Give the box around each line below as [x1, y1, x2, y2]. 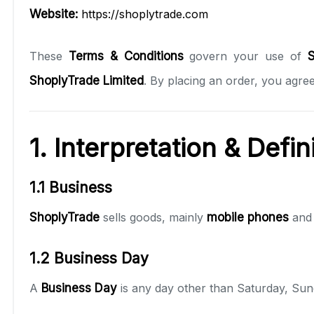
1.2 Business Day [29, 249, 149, 267]
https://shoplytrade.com [81, 6, 208, 21]
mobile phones [207, 210, 289, 224]
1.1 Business [29, 178, 112, 196]
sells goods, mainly [100, 210, 207, 224]
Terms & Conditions [68, 48, 184, 63]
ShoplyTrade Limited [29, 73, 144, 88]
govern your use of [183, 48, 308, 63]
